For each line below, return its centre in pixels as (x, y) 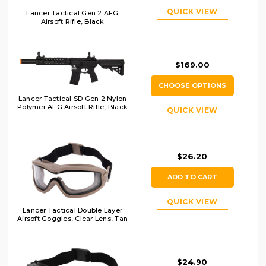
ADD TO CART (192, 177)
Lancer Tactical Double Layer (72, 210)
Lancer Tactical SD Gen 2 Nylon (72, 99)
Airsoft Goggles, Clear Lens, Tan (72, 219)
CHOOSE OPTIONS (192, 85)
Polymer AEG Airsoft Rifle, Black (72, 107)
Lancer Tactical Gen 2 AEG (72, 13)
